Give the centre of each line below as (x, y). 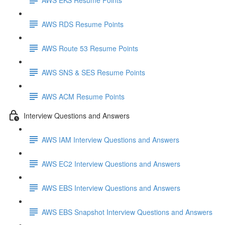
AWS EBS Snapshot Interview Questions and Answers (127, 212)
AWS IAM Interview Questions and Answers (110, 139)
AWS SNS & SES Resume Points (93, 72)
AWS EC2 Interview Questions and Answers (111, 163)
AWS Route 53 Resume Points (90, 48)
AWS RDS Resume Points (83, 24)
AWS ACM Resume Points (83, 96)
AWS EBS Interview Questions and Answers (111, 188)
